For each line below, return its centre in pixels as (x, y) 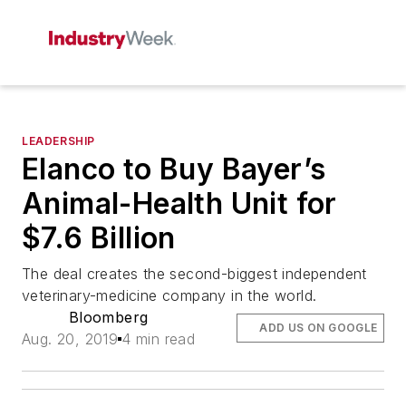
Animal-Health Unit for (179, 203)
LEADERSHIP (58, 141)
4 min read (159, 339)
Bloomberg (108, 317)
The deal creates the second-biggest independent (194, 274)
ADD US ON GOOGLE (319, 328)
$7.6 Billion (99, 238)
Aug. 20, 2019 (70, 339)
